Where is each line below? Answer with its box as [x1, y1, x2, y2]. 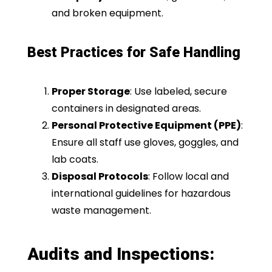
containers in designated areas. [51, 101, 201, 115]
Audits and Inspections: [27, 243, 214, 264]
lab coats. [51, 152, 98, 166]
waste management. [51, 203, 151, 217]
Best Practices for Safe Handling [27, 44, 240, 61]
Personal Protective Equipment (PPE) [51, 118, 241, 132]
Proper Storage [51, 84, 130, 98]
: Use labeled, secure [129, 84, 227, 98]
